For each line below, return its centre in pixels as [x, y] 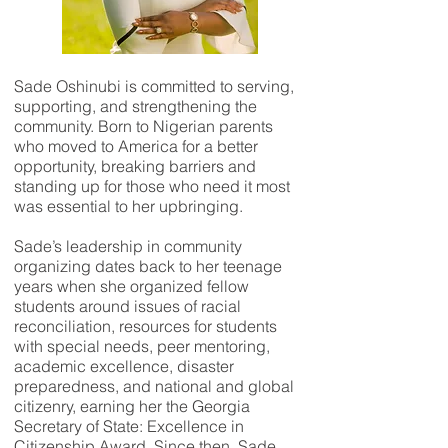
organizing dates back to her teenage [148, 266]
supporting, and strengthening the [135, 106]
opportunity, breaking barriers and [135, 166]
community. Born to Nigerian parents [143, 126]
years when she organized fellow [131, 286]
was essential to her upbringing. [128, 206]
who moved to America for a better [136, 146]
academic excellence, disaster [124, 366]
